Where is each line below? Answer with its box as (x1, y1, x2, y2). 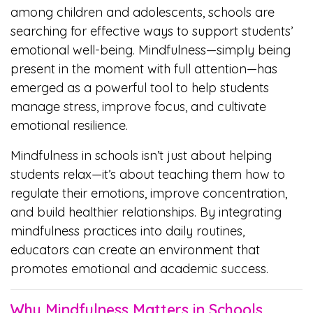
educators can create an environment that (10, 242, 260, 258)
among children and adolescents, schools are (10, 4, 275, 20)
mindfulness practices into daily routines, (10, 223, 245, 239)
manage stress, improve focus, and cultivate (10, 99, 266, 115)
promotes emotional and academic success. (10, 261, 268, 277)
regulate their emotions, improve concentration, (10, 185, 287, 201)
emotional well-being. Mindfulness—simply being (10, 42, 291, 58)
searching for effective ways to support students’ (10, 23, 293, 39)
